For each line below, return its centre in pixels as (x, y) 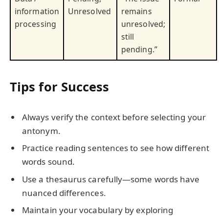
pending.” (139, 49)
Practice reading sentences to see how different (116, 148)
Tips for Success (60, 86)
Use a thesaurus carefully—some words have (111, 179)
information (37, 11)
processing (35, 24)
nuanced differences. (64, 193)
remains (137, 11)
